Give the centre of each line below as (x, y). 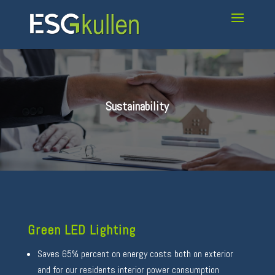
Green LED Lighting (81, 230)
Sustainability (137, 106)
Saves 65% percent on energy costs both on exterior (135, 254)
